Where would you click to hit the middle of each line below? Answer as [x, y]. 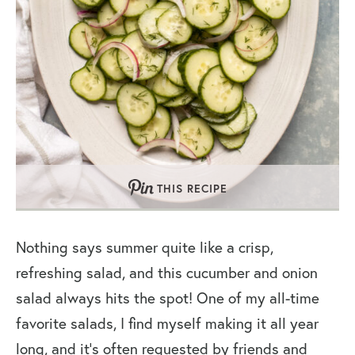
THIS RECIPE [192, 189]
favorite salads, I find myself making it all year [167, 324]
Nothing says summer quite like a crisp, [145, 248]
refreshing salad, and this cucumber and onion [167, 273]
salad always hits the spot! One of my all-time [168, 298]
